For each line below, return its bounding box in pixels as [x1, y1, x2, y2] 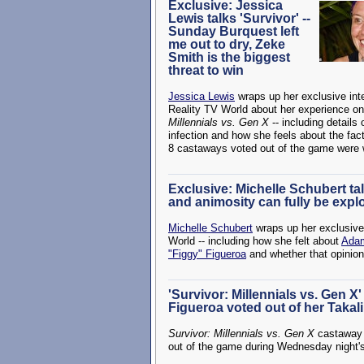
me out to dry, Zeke [168, 37, 285, 51]
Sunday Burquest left [168, 24, 299, 38]
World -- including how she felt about [168, 235, 341, 247]
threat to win [168, 63, 244, 77]
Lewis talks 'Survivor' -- [168, 11, 310, 25]
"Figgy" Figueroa [168, 248, 246, 260]
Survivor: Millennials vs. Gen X [168, 327, 318, 340]
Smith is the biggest [168, 50, 290, 64]
